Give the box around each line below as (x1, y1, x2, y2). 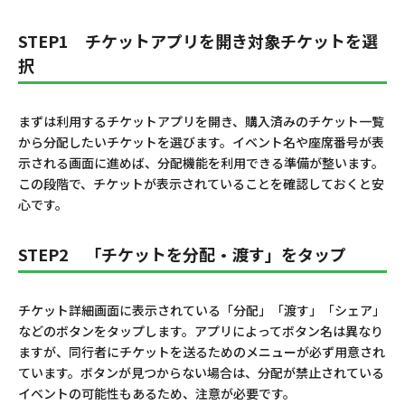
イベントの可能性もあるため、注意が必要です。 (18, 384, 296, 403)
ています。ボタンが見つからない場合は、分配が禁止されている (18, 363, 384, 382)
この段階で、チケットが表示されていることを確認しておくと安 (18, 174, 384, 193)
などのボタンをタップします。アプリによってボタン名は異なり (18, 322, 383, 341)
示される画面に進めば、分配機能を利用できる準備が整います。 (18, 154, 384, 173)
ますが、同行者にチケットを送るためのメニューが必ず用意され (18, 343, 385, 362)
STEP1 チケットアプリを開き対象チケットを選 (18, 29, 378, 53)
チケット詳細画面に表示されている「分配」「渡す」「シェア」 (18, 301, 385, 320)
